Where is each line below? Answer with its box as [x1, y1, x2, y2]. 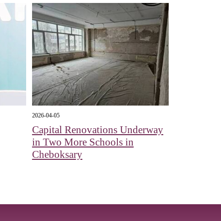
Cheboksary [32, 148, 82, 161]
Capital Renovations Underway [32, 124, 163, 136]
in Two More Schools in [32, 136, 134, 148]
